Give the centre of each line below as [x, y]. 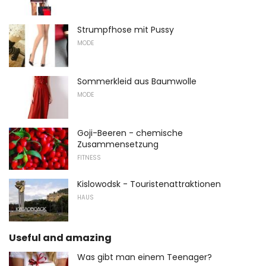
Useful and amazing [60, 237]
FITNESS [89, 157]
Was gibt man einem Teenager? [145, 257]
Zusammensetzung [118, 144]
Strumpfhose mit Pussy [126, 30]
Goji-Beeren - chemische [130, 133]
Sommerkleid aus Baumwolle [137, 81]
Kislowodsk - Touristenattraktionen [149, 184]
